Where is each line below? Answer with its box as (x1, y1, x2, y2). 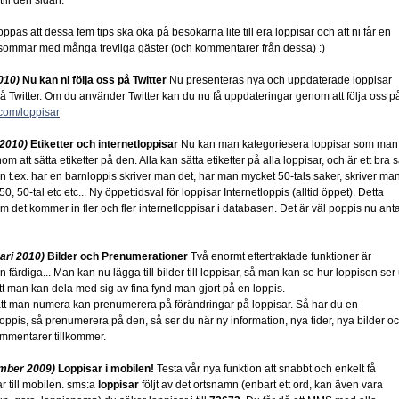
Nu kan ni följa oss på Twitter (22, 74, 167, 86)
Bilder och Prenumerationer (47, 250, 188, 263)
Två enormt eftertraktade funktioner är (188, 250, 371, 263)
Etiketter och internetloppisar (30, 138, 178, 151)
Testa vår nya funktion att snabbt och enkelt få (154, 362, 376, 375)
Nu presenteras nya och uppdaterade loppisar (167, 74, 392, 86)
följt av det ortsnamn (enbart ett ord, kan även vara (139, 379, 383, 391)
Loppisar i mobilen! (58, 362, 154, 375)
